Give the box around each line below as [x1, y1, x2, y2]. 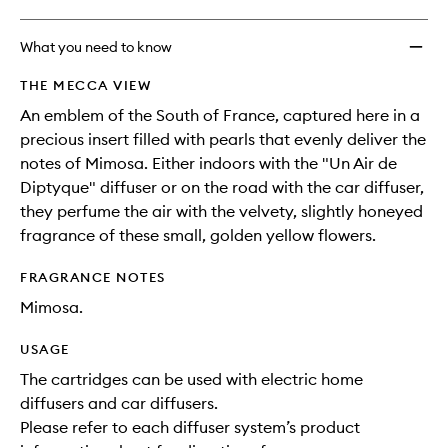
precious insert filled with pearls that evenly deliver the [20, 129, 426, 150]
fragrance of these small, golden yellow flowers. [20, 225, 376, 246]
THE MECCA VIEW [20, 77, 151, 94]
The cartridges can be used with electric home [20, 369, 363, 390]
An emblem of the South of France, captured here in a [20, 105, 420, 126]
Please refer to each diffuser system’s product [20, 417, 360, 438]
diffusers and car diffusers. [20, 393, 218, 414]
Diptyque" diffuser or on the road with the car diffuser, [20, 177, 424, 198]
